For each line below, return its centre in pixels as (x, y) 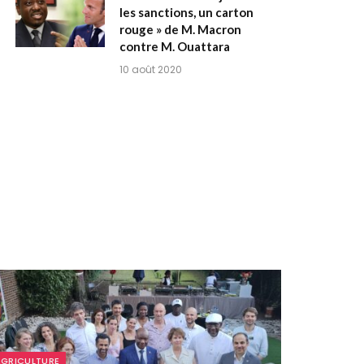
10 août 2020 (151, 70)
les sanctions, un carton (186, 13)
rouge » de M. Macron (180, 30)
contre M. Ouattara (175, 47)
